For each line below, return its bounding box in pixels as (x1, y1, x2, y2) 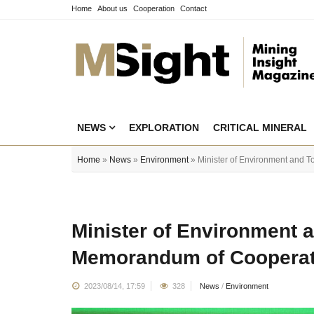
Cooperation (133, 4, 175, 13)
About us (97, 4, 128, 13)
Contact (180, 4, 207, 13)
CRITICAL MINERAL (213, 122, 307, 133)
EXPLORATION (129, 122, 199, 133)
